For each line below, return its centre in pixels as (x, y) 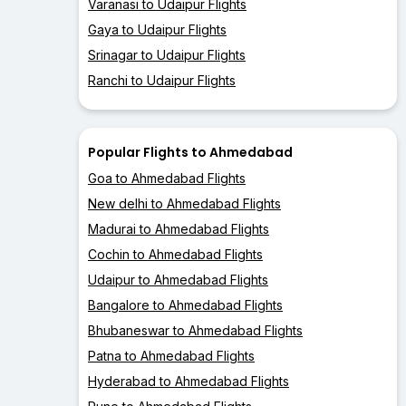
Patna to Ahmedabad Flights (171, 356)
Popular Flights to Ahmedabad (190, 153)
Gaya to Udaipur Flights (157, 30)
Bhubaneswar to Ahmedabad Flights (195, 331)
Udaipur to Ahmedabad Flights (178, 280)
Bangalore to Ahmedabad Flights (185, 305)
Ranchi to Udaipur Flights (162, 81)
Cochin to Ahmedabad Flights (175, 255)
